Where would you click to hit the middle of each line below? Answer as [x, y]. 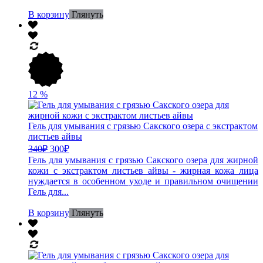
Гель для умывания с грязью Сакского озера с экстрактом [143, 126]
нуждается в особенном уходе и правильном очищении [143, 181]
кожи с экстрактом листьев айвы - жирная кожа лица [143, 170]
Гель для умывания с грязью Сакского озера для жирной [143, 160]
